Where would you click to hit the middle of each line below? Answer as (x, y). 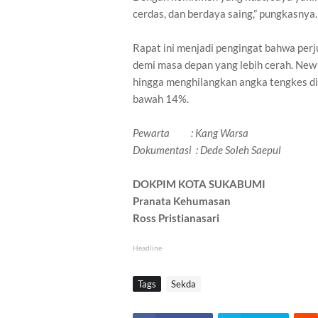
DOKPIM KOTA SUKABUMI (199, 184)
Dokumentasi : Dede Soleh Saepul (207, 150)
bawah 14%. (161, 99)
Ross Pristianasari (176, 218)
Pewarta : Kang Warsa (191, 133)
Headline (147, 248)
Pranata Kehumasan (182, 201)
